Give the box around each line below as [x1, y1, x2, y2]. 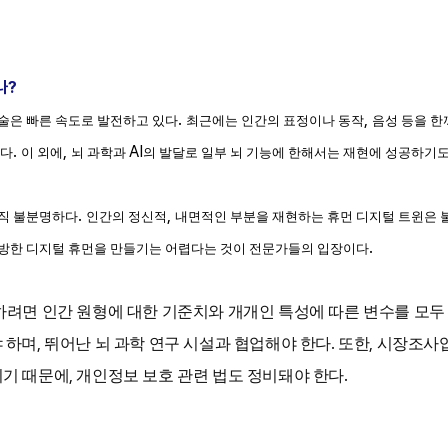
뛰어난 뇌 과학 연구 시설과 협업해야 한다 [44, 335, 332, 352]
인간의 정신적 [86, 209, 167, 224]
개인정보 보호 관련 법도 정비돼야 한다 [76, 367, 345, 384]
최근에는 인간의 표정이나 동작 [186, 113, 364, 128]
